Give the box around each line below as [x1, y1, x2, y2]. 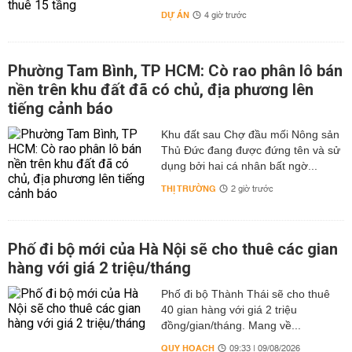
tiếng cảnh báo [8, 99, 113, 118]
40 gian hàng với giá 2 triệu [160, 303, 297, 316]
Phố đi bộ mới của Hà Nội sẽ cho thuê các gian [8, 240, 338, 258]
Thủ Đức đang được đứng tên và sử [160, 144, 340, 156]
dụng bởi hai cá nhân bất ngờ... [160, 159, 317, 172]
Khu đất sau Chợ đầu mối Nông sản [160, 128, 339, 141]
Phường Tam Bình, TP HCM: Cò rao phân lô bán [8, 61, 343, 80]
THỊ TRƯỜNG [160, 181, 216, 197]
